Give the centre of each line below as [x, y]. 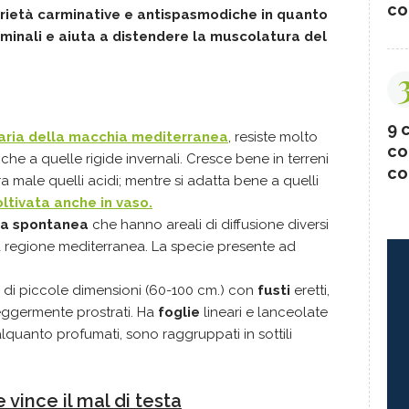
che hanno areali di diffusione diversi [210, 224]
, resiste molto [273, 136]
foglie [179, 312]
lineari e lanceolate [264, 312]
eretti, [310, 290]
